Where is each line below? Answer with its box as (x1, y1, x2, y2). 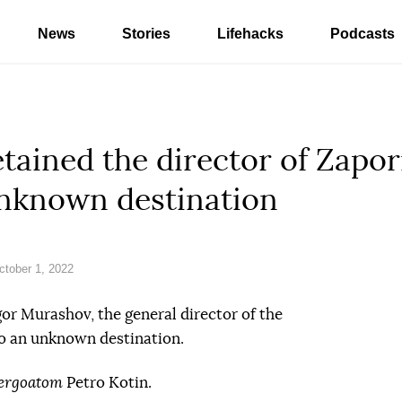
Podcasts (330, 26, 395, 41)
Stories (122, 26, 170, 41)
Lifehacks (217, 26, 284, 41)
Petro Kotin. (63, 375, 152, 390)
